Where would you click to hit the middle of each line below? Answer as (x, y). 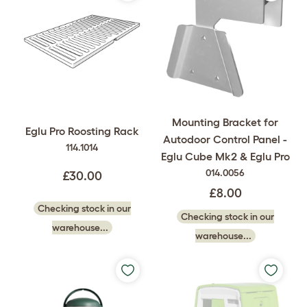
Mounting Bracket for (225, 122)
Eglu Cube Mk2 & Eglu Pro (225, 156)
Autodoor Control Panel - (225, 139)
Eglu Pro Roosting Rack (82, 131)
